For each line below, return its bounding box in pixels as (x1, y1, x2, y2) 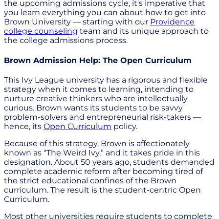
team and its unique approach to (78, 26, 209, 36)
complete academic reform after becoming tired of (4, 166, 203, 176)
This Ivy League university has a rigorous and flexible (4, 75, 208, 85)
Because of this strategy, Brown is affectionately (4, 138, 190, 148)
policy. (111, 121, 137, 131)
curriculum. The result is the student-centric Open (4, 185, 201, 195)
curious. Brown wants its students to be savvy (4, 103, 183, 112)
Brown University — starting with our (4, 17, 150, 27)
